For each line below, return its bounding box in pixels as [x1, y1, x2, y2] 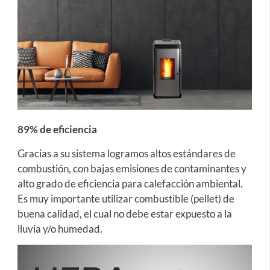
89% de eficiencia [17, 123, 97, 136]
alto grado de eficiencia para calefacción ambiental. [17, 177, 243, 190]
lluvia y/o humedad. [17, 222, 102, 235]
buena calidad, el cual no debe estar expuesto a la [17, 207, 232, 220]
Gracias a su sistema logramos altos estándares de [17, 146, 236, 160]
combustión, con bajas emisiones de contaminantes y [17, 162, 246, 175]
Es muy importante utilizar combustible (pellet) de [17, 192, 234, 205]
